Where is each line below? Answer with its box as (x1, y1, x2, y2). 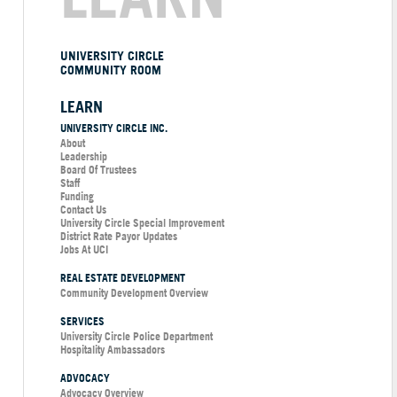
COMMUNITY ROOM (60, 62, 161, 79)
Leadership (60, 149, 107, 165)
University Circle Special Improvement (60, 215, 224, 231)
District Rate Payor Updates (60, 229, 177, 245)
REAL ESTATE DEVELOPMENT (60, 270, 185, 286)
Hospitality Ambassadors (60, 342, 165, 358)
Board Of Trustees (60, 162, 136, 178)
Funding (60, 189, 94, 205)
